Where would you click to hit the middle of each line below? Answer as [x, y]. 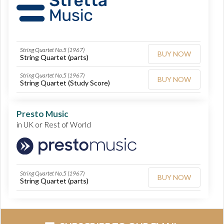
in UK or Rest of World [54, 125]
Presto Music [42, 114]
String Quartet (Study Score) [65, 83]
